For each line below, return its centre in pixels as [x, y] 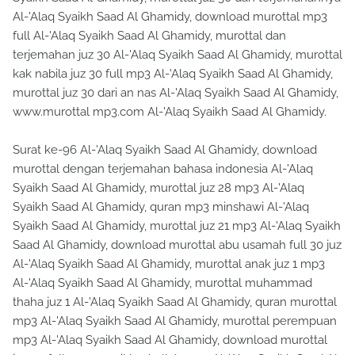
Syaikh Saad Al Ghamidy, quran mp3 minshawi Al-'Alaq [161, 207]
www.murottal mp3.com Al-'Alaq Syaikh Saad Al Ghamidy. [170, 112]
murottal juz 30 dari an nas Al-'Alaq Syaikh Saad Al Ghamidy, [176, 93]
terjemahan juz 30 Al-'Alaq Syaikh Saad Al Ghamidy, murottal [177, 55]
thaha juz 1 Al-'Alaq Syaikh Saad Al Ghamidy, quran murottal [175, 302]
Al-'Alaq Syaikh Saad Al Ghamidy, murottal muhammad [162, 283]
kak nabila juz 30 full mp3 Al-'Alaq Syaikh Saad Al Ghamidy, [173, 74]
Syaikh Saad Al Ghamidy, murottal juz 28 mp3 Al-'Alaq [158, 188]
